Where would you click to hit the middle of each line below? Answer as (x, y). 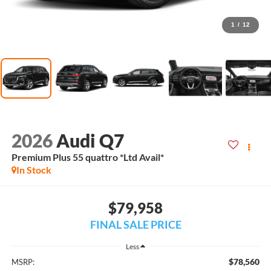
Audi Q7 (90, 141)
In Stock (34, 170)
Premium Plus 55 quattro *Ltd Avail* (87, 157)
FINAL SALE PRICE (135, 224)
